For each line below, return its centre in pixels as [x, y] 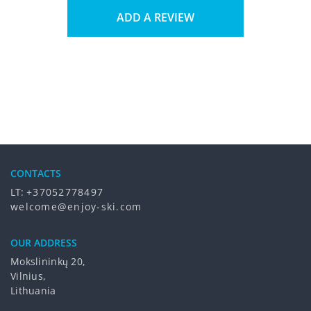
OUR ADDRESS [44, 243]
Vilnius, [28, 276]
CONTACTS [36, 173]
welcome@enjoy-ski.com [76, 207]
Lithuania [33, 291]
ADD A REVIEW [155, 17]
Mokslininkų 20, [48, 261]
